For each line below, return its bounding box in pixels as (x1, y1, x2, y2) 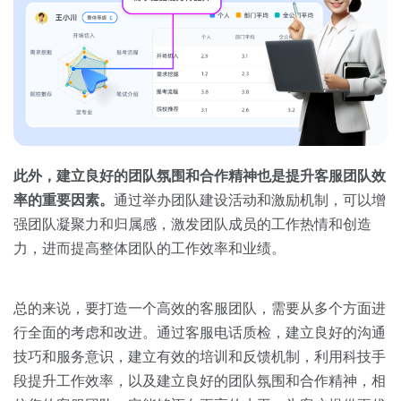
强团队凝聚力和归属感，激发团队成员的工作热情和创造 (13, 217, 371, 233)
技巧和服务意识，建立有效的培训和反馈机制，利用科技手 (13, 349, 386, 365)
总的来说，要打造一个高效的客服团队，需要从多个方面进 (13, 301, 386, 317)
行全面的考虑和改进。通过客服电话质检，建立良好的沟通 (13, 325, 386, 341)
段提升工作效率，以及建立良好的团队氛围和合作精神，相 (13, 373, 386, 389)
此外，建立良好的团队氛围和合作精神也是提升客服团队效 (13, 168, 386, 184)
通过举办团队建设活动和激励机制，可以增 (114, 192, 386, 209)
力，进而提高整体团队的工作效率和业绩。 (13, 241, 286, 257)
